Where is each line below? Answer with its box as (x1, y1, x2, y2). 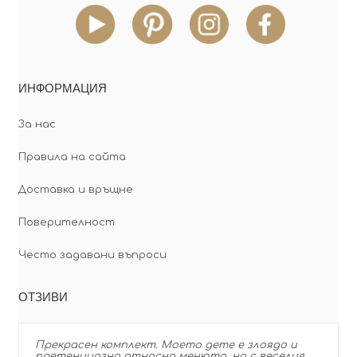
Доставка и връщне (18, 183, 133, 195)
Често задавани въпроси (18, 249, 167, 261)
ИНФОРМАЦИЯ (18, 79, 107, 96)
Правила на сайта (18, 151, 126, 163)
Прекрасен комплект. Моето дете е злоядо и (34, 339, 297, 351)
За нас (18, 118, 56, 130)
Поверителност (18, 216, 115, 228)
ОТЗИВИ (18, 288, 68, 304)
